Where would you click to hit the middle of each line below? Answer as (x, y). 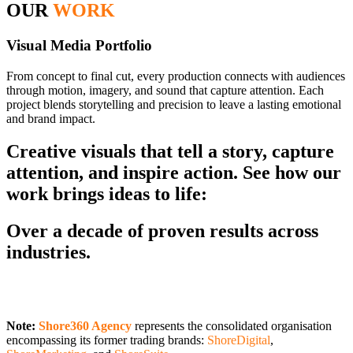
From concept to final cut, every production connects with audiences (176, 76)
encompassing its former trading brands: (107, 340)
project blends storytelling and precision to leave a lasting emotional (174, 104)
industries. (48, 253)
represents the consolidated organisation (232, 326)
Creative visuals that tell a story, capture (170, 152)
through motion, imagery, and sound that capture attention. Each (165, 90)
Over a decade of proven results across (162, 231)
